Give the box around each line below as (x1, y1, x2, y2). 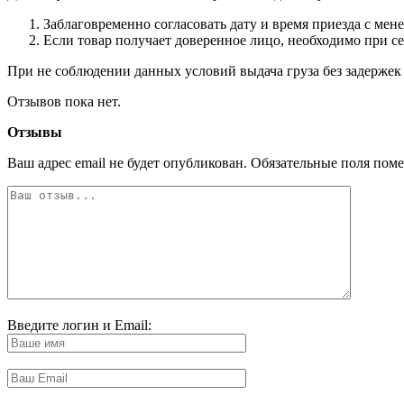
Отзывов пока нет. (7, 93, 121, 109)
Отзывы (7, 124, 62, 140)
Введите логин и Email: (7, 317, 151, 333)
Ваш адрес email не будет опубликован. (7, 154, 247, 170)
